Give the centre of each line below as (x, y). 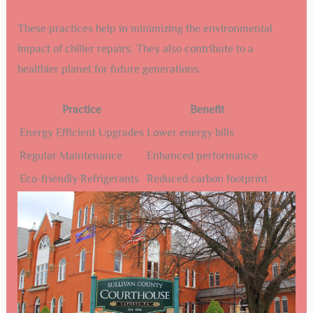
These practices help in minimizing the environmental (145, 29)
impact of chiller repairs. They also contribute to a (135, 49)
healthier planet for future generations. (109, 69)
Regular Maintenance (71, 155)
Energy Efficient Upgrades (81, 132)
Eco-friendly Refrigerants (79, 179)
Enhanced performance (202, 155)
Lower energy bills (190, 132)
